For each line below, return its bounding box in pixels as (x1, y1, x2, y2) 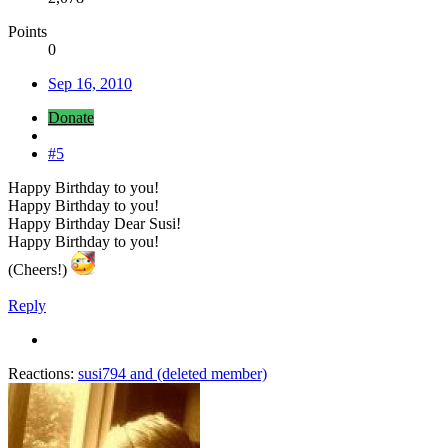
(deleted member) (157, 364, 267, 382)
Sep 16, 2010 (48, 74, 132, 92)
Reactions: (8, 364, 74, 382)
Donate (48, 108, 94, 126)
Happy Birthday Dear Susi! (8, 214, 181, 232)
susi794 (78, 364, 126, 382)
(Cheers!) (8, 260, 71, 278)
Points (8, 22, 47, 40)
